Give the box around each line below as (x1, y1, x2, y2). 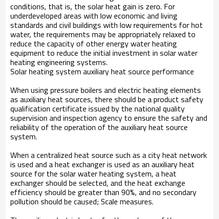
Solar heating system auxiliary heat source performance (10, 66, 194, 77)
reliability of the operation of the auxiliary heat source (10, 121, 188, 133)
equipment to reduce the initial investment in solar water (10, 47, 197, 59)
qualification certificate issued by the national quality (10, 103, 185, 114)
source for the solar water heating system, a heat (10, 168, 176, 179)
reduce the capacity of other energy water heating (10, 38, 177, 49)
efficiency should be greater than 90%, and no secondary (10, 186, 197, 198)
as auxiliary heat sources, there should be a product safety (10, 93, 203, 105)
